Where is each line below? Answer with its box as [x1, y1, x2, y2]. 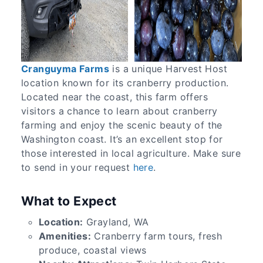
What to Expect [21, 193, 117, 208]
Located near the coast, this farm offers [21, 90, 208, 103]
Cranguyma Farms [21, 62, 109, 75]
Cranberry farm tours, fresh [91, 230, 222, 242]
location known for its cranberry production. [21, 76, 229, 89]
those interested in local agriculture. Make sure [21, 147, 241, 159]
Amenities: [39, 230, 91, 242]
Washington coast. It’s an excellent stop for [21, 133, 223, 145]
